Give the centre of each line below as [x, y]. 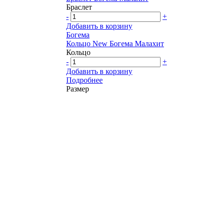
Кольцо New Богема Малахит [115, 43]
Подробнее [84, 80]
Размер [78, 89]
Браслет [79, 7]
